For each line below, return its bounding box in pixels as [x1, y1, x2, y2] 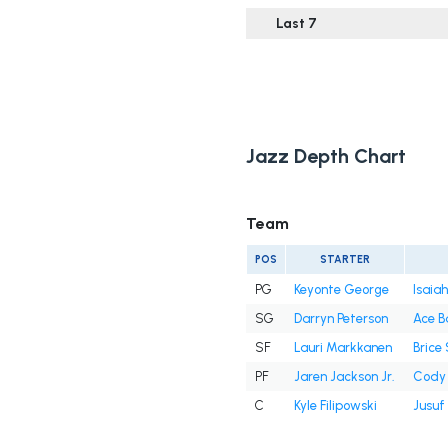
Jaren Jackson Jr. [293, 369, 395, 385]
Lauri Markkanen [293, 340, 392, 356]
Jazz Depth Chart [245, 144, 406, 169]
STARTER [319, 253, 370, 267]
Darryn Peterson [293, 311, 388, 327]
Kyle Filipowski [293, 398, 377, 414]
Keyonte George [293, 282, 389, 298]
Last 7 [275, 15, 317, 33]
